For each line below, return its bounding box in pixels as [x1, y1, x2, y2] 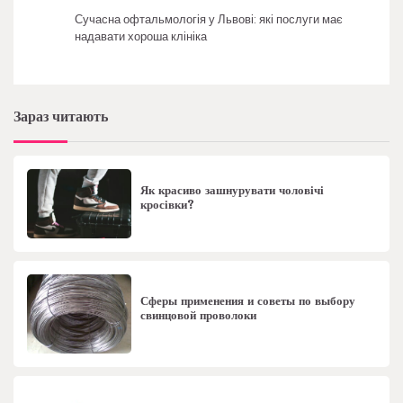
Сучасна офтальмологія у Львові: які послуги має [75, 10, 343, 28]
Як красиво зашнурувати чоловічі [140, 182, 325, 201]
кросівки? [140, 196, 195, 215]
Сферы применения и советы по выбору [140, 291, 356, 310]
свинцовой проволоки [140, 306, 257, 325]
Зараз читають [13, 104, 108, 128]
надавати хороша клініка [75, 27, 207, 45]
